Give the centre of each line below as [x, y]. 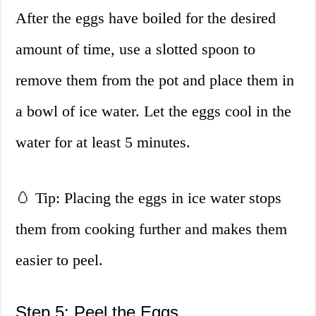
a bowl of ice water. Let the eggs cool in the [154, 111]
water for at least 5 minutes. [103, 142]
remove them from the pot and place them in [155, 80]
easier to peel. [60, 260]
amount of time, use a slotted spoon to [136, 49]
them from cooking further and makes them [152, 229]
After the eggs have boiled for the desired [146, 18]
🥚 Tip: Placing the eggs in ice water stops [149, 198]
